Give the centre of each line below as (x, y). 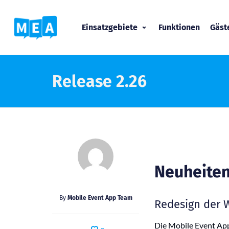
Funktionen (179, 27)
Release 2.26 (99, 81)
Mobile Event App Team (100, 198)
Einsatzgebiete (110, 27)
